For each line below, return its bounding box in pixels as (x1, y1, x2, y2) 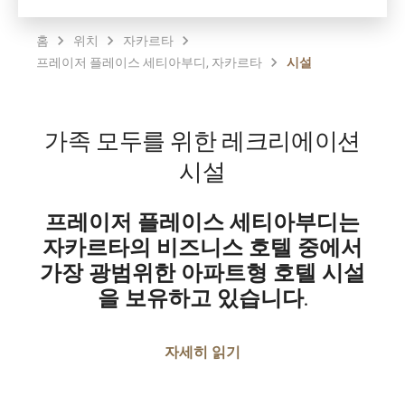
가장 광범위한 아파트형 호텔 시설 (40, 264, 365, 286)
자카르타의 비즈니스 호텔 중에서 (42, 239, 363, 260)
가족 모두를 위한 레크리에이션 (44, 131, 361, 155)
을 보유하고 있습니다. (97, 289, 308, 311)
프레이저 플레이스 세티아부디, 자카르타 (36, 53, 262, 71)
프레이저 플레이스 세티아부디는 (45, 213, 360, 235)
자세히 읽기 (165, 342, 240, 361)
